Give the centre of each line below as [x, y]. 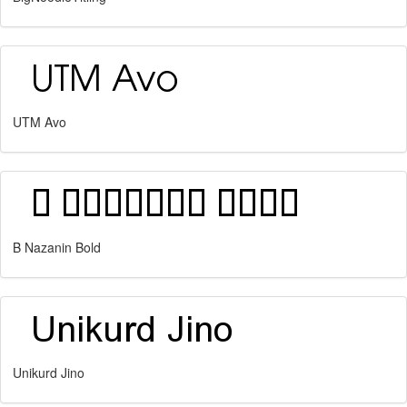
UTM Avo [40, 122]
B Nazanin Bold [57, 247]
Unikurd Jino [49, 372]
